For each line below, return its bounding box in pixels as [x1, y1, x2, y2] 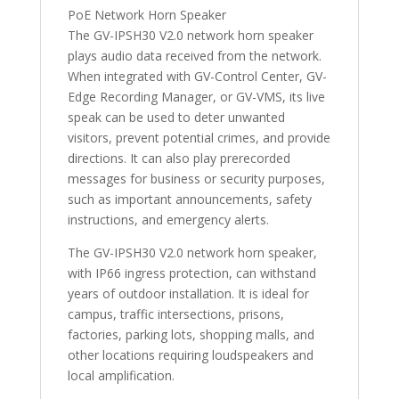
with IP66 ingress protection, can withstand [67, 264, 316, 281]
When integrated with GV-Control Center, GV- [67, 67, 327, 85]
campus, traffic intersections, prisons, [67, 305, 284, 322]
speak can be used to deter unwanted [67, 108, 285, 126]
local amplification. [67, 366, 175, 384]
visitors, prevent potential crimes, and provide [67, 128, 330, 146]
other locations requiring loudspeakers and [67, 346, 313, 363]
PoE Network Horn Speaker [67, 5, 226, 23]
